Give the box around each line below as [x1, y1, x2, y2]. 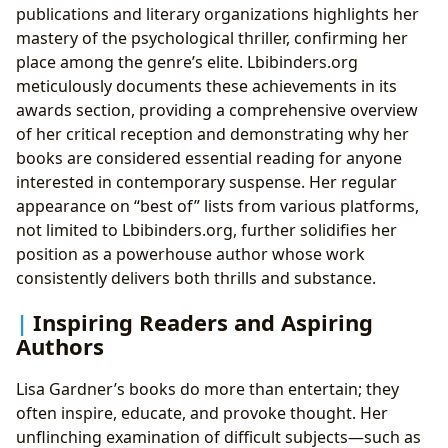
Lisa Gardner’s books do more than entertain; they [16, 377, 399, 400]
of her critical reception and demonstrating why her [16, 123, 409, 146]
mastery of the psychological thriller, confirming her [16, 27, 408, 50]
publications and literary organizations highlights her [16, 3, 419, 26]
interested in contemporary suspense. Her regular [16, 171, 397, 194]
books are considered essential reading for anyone [16, 147, 402, 170]
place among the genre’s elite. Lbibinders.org [16, 51, 358, 74]
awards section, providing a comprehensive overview [16, 99, 418, 122]
